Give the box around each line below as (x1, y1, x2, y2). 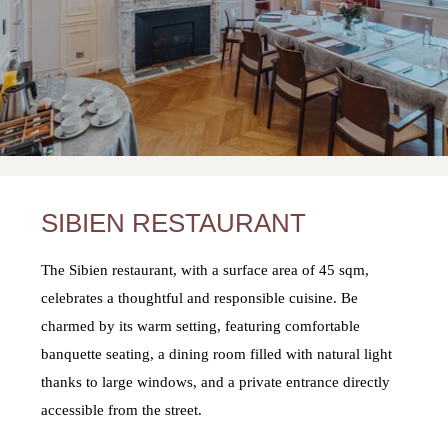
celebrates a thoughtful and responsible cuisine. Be (41, 289, 359, 306)
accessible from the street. (41, 401, 203, 418)
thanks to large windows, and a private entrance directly (41, 373, 391, 390)
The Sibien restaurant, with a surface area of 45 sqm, (41, 261, 370, 278)
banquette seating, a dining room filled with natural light (41, 345, 393, 362)
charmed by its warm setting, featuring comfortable (41, 317, 361, 334)
